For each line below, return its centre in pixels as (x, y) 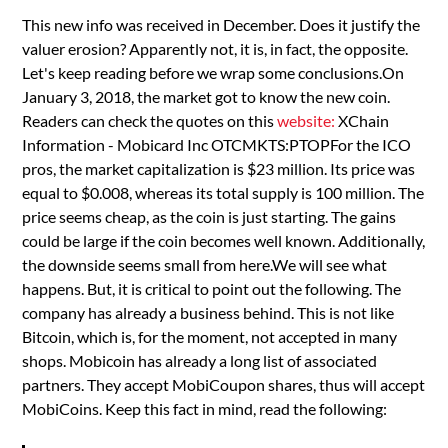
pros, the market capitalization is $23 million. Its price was (219, 168)
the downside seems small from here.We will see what (205, 264)
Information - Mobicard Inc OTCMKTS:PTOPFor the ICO (217, 144)
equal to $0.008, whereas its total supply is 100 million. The (223, 192)
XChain (362, 120)
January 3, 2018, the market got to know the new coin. (206, 96)
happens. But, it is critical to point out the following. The (212, 288)
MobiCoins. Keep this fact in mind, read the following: (205, 408)
